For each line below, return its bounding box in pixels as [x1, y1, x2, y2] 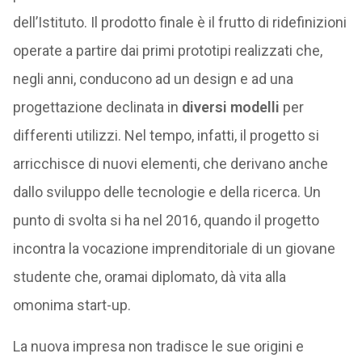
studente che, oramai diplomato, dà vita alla [12, 268, 286, 285]
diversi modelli [181, 99, 280, 116]
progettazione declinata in [12, 99, 182, 116]
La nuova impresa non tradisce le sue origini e [12, 338, 304, 355]
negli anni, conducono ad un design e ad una [12, 70, 293, 87]
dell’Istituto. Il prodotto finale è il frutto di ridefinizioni [12, 14, 347, 31]
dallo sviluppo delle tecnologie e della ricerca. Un [12, 183, 321, 200]
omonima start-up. [12, 297, 131, 314]
